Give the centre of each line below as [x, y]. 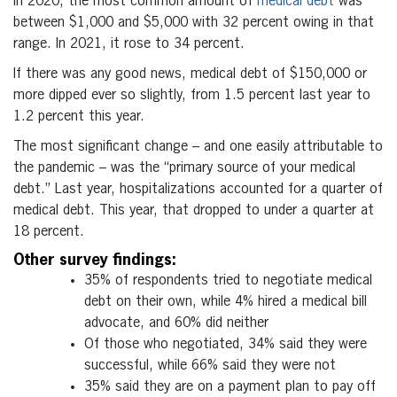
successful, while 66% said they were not [210, 366]
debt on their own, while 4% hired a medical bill [226, 302]
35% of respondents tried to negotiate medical [228, 280]
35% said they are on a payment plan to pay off [230, 387]
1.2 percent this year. [79, 117]
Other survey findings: [95, 260]
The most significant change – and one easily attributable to [198, 147]
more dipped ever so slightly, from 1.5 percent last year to [192, 95]
